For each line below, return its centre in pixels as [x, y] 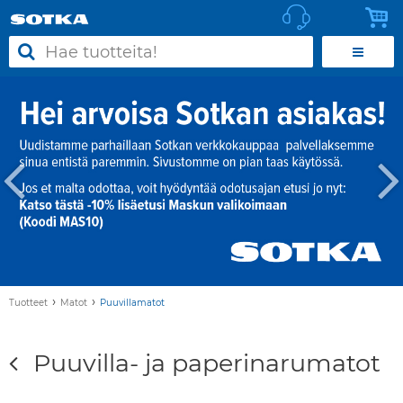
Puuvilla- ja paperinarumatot [207, 363]
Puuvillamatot [132, 303]
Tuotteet [28, 303]
